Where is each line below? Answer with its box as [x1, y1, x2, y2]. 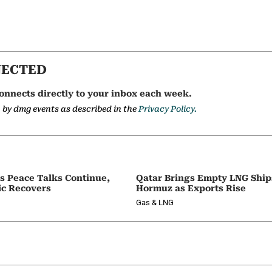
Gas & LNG [136, 198, 174, 207]
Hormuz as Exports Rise [136, 183, 246, 193]
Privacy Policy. [138, 104, 197, 114]
